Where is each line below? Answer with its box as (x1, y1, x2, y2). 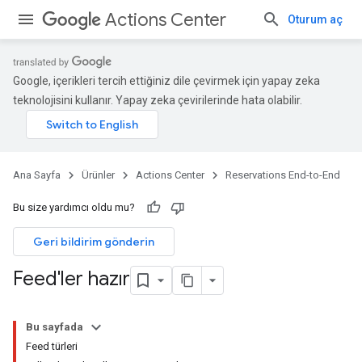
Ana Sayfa (13, 169, 61, 181)
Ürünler (82, 169, 115, 181)
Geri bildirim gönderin (33, 234, 154, 249)
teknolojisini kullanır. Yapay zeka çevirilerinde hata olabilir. (13, 94, 302, 107)
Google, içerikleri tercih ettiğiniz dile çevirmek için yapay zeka (13, 74, 320, 87)
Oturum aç (288, 13, 343, 26)
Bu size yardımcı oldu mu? (13, 201, 135, 213)
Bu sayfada (26, 321, 83, 333)
